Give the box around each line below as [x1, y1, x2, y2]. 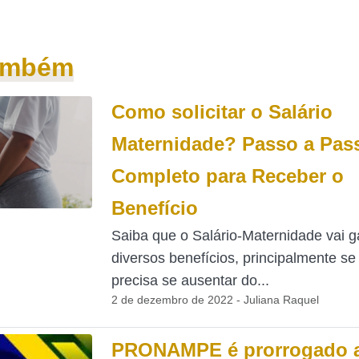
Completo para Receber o [111, 165, 344, 187]
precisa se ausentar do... [111, 272, 269, 288]
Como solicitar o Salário [111, 101, 333, 123]
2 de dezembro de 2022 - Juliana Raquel [111, 293, 319, 306]
